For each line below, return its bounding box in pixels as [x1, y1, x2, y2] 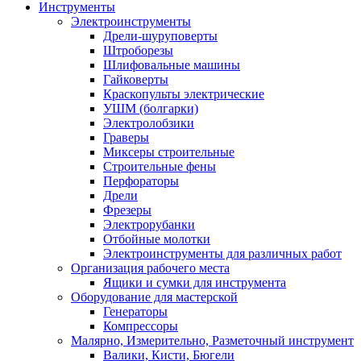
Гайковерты [103, 73, 168, 86]
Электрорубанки [103, 218, 195, 231]
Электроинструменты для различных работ [103, 247, 342, 260]
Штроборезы [103, 44, 173, 57]
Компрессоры [103, 319, 178, 333]
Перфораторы [103, 174, 179, 188]
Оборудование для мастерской [71, 290, 238, 304]
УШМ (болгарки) [103, 102, 198, 115]
